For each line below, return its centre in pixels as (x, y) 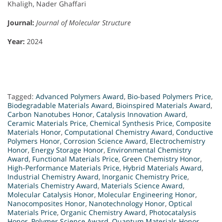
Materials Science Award (142, 186)
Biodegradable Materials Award (60, 106)
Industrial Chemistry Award (53, 177)
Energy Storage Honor (67, 150)
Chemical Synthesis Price (131, 123)
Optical (180, 204)
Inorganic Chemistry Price (145, 177)
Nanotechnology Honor (127, 204)
